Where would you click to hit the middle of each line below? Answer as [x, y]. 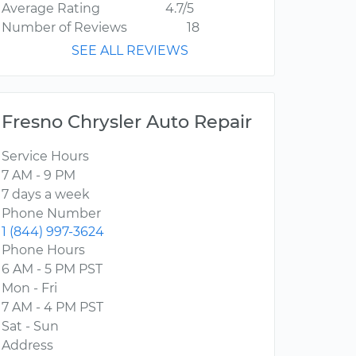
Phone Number [51, 214]
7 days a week [46, 195]
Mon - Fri [29, 288]
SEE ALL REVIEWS [130, 51]
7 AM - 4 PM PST [52, 308]
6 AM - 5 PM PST [52, 269]
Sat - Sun [30, 327]
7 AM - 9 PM [39, 176]
